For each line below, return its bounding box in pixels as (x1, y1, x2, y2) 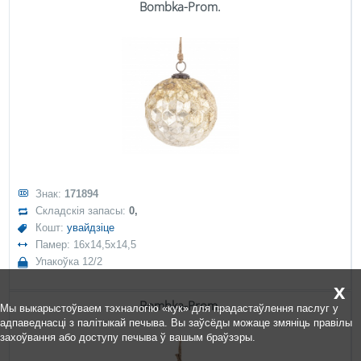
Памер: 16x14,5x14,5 (35, 239, 137, 251)
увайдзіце (67, 222, 115, 234)
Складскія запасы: (35, 205, 130, 217)
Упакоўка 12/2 (35, 255, 103, 268)
